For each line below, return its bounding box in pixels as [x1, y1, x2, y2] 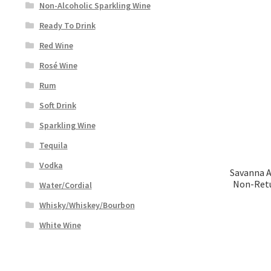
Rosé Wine [39, 59, 77, 71]
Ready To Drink [39, 19, 96, 31]
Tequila [39, 139, 68, 151]
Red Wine [39, 39, 73, 51]
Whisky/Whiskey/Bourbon [39, 199, 135, 211]
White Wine [39, 219, 81, 230]
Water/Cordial [39, 179, 92, 191]
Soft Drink [39, 99, 76, 111]
